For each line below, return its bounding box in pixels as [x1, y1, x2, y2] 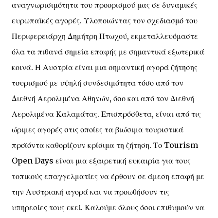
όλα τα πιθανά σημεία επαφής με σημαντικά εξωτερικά [12, 47, 204, 56]
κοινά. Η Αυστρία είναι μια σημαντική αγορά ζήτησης [12, 62, 198, 72]
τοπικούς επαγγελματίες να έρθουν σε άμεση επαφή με [12, 171, 204, 181]
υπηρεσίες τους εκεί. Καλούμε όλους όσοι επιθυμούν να [12, 202, 204, 212]
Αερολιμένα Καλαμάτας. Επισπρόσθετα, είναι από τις [12, 109, 201, 119]
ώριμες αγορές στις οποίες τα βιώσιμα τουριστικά [12, 125, 183, 134]
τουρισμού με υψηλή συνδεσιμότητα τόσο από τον [12, 78, 183, 88]
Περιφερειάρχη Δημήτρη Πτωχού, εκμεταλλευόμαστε [12, 31, 198, 41]
